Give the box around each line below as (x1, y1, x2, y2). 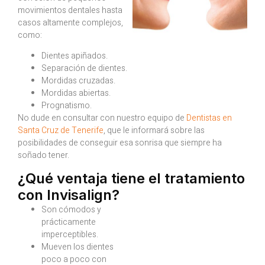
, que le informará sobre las (104, 124, 205, 137)
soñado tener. (18, 149, 69, 162)
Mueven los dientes (41, 240, 114, 253)
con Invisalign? (18, 186, 119, 203)
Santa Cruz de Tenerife (18, 124, 104, 137)
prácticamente (41, 215, 96, 228)
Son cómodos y (41, 203, 101, 216)
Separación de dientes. (41, 62, 127, 75)
